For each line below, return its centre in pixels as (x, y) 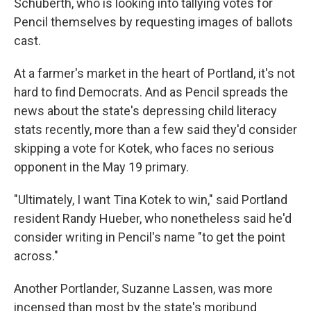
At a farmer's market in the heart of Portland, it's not (154, 73)
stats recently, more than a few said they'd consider (155, 129)
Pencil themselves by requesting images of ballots (153, 22)
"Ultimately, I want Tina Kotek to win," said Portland (151, 200)
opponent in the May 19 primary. (101, 167)
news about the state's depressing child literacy (145, 111)
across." (36, 256)
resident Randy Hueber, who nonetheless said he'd (153, 218)
